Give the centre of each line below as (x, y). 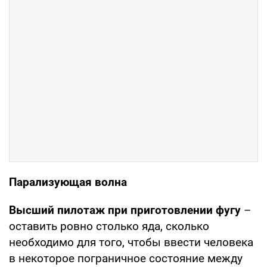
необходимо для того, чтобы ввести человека (131, 242)
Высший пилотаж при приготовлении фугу (125, 210)
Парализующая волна (68, 182)
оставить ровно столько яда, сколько (109, 226)
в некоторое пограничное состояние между (126, 258)
